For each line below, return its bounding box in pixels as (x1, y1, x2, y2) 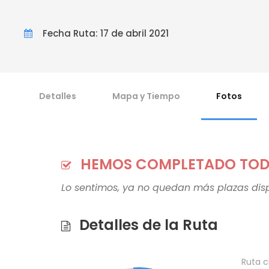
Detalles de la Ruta (79, 215, 218, 235)
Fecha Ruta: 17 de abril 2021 (43, 27, 169, 40)
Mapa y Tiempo (112, 90, 180, 102)
